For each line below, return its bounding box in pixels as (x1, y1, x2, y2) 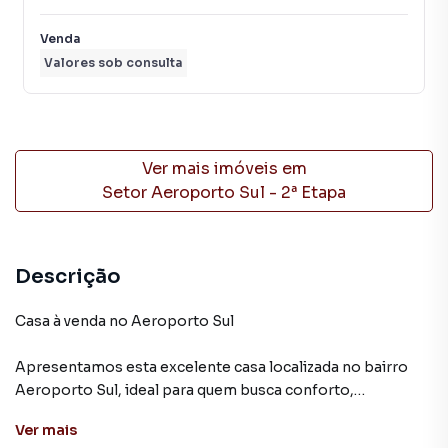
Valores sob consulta (44, 55, 183, 70)
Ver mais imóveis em (141, 158, 307, 179)
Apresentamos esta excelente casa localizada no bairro (15, 358, 408, 376)
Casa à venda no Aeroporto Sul (15, 312, 234, 330)
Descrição (15, 264, 121, 289)
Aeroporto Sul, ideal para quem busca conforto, (15, 381, 354, 399)
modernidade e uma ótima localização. (15, 404, 286, 422)
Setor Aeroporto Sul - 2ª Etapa (102, 182, 346, 203)
